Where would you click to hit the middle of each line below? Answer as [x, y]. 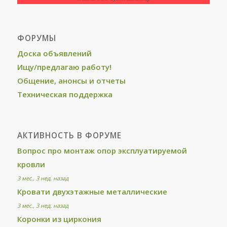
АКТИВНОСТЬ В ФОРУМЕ [69, 136]
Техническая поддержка [65, 94]
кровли [31, 164]
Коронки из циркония [59, 219]
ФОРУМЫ [36, 39]
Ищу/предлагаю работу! [64, 67]
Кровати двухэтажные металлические [92, 192]
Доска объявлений [54, 53]
